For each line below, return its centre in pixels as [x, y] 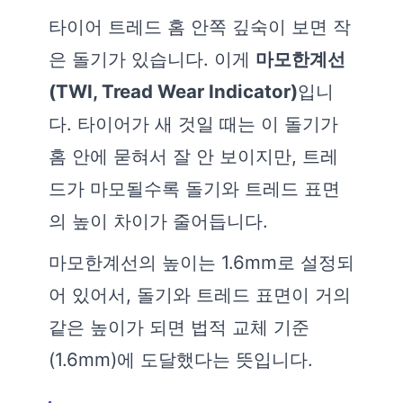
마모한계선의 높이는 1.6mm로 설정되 [201, 263]
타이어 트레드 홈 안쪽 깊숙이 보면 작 [200, 27]
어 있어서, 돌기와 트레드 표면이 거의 [200, 295]
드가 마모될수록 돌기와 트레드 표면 [194, 189]
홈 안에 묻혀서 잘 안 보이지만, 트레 [193, 157]
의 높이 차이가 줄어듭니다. [158, 221]
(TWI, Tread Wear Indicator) [173, 92]
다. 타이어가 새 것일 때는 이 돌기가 [193, 124]
